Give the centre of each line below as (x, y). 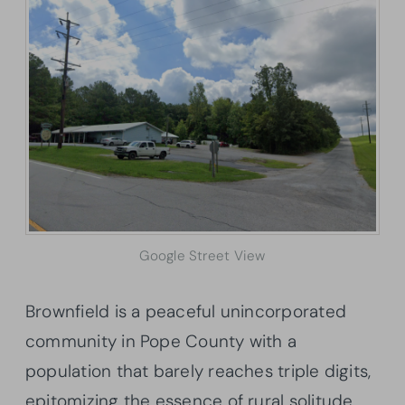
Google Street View (202, 256)
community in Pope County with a (161, 342)
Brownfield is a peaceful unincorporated (186, 312)
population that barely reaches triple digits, (198, 372)
